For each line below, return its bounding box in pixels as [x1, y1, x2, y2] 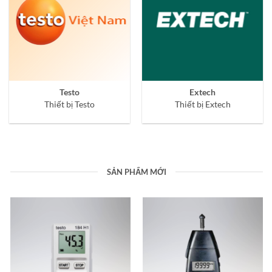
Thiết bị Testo [44, 99, 95, 109]
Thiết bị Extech [174, 99, 231, 109]
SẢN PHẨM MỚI [107, 166, 166, 177]
